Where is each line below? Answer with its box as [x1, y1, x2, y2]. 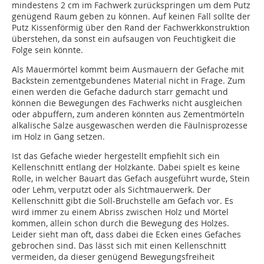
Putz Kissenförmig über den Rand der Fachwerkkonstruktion [12, 21, 250, 33]
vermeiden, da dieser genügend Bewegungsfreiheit [12, 250, 214, 262]
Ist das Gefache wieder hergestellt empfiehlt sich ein [12, 150, 220, 161]
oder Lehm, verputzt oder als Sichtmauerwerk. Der [12, 183, 211, 195]
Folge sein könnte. [12, 44, 83, 55]
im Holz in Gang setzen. [12, 130, 105, 142]
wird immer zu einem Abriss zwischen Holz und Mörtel [12, 206, 229, 217]
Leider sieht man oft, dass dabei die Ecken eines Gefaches [12, 228, 241, 240]
